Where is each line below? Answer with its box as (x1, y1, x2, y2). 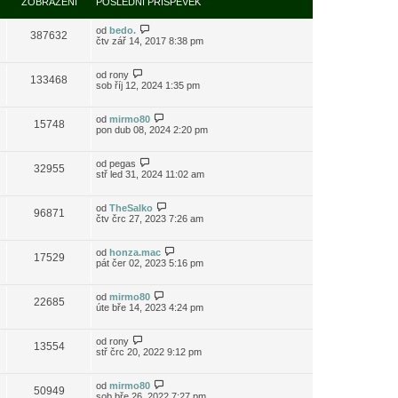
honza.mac (109, 247, 161, 258)
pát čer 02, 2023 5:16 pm (96, 258, 203, 268)
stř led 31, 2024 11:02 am (96, 169, 204, 179)
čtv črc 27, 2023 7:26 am (96, 213, 203, 224)
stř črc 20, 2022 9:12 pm (96, 346, 202, 357)
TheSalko (109, 203, 153, 213)
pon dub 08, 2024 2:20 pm (96, 124, 208, 135)
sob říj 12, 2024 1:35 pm (96, 80, 200, 91)
